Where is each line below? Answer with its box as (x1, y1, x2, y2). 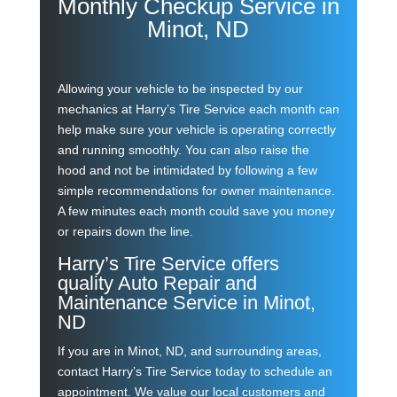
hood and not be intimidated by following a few (57, 163, 317, 178)
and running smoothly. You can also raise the (57, 143, 309, 158)
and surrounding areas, (186, 344, 322, 359)
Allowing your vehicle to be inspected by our (57, 82, 303, 97)
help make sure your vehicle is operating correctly (57, 122, 336, 137)
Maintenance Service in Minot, (57, 292, 315, 315)
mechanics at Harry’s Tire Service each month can (57, 102, 339, 117)
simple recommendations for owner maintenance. (57, 183, 335, 198)
